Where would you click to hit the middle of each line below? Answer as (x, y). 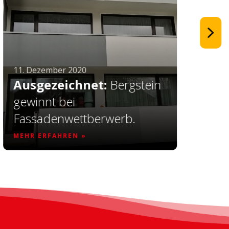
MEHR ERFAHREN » (50, 135)
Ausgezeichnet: (60, 84)
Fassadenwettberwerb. (75, 118)
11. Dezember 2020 (50, 70)
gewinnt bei (44, 101)
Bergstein (134, 84)
